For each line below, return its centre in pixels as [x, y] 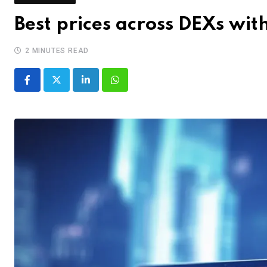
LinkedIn [103, 87]
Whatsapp [135, 87]
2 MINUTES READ [57, 51]
